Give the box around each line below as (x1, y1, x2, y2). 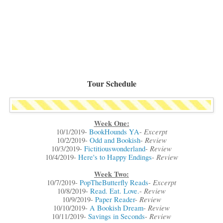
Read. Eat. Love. (90, 186, 139, 196)
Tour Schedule (87, 77, 136, 89)
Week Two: (94, 169, 129, 180)
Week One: (94, 118, 129, 129)
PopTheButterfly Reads (80, 178, 148, 188)
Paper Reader (95, 195, 135, 205)
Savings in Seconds (88, 212, 145, 222)
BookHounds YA (89, 127, 139, 137)
